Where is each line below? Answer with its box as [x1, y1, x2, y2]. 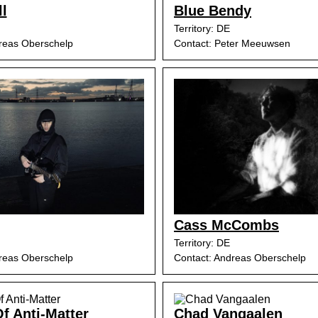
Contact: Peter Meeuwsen [174, 38, 290, 49]
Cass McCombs [174, 217, 279, 233]
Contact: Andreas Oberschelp [174, 252, 306, 263]
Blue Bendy [174, 3, 251, 18]
